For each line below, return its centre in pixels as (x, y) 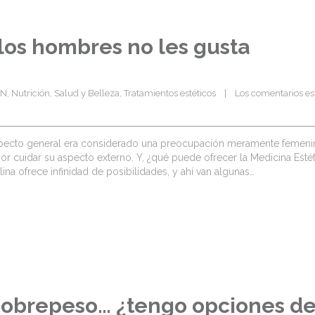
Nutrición (31, 93)
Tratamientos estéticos (170, 93)
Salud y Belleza (87, 93)
